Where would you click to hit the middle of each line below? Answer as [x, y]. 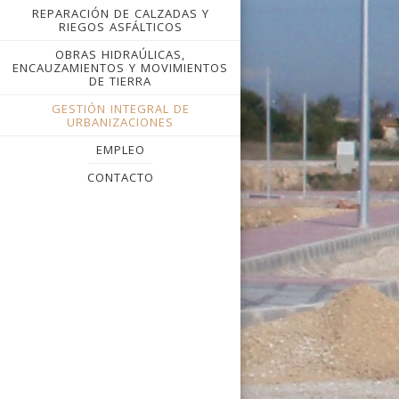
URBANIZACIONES [120, 122]
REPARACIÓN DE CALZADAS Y [120, 13]
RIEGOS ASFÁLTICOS [120, 27]
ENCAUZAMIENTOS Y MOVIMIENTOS [120, 68]
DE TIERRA [120, 81]
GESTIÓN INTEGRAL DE [120, 109]
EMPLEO [120, 150]
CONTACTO [120, 177]
